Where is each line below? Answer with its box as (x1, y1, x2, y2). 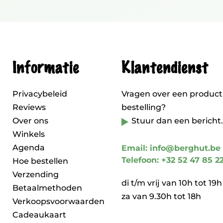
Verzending (12, 170, 59, 179)
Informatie (12, 60, 78, 77)
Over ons (12, 116, 48, 125)
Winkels (12, 129, 45, 139)
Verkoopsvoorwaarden (12, 197, 105, 206)
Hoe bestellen (12, 156, 68, 166)
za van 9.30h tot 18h (121, 192, 201, 201)
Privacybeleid (12, 89, 67, 99)
